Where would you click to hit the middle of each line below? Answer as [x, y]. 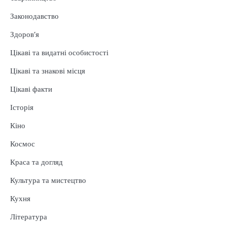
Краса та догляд [36, 162]
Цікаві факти [31, 89]
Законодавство [34, 16]
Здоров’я [25, 34]
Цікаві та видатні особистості [59, 52]
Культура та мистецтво [48, 180]
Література [29, 216]
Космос [23, 143]
